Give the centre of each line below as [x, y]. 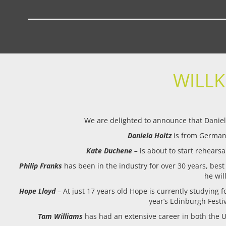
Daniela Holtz [150, 135]
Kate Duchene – [113, 151]
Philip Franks [41, 166]
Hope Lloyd [37, 191]
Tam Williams [61, 216]
